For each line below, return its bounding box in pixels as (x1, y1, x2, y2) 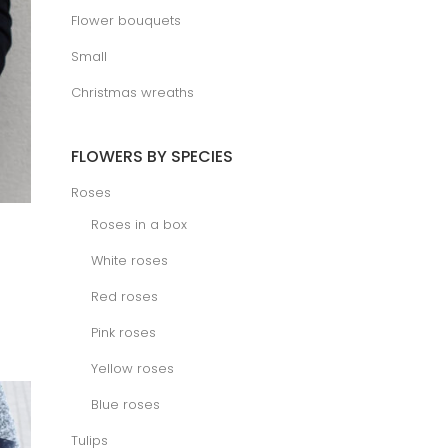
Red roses (91, 287, 158, 307)
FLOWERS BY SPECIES (71, 145, 233, 169)
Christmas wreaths (71, 83, 194, 103)
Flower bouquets (71, 11, 181, 31)
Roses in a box (91, 215, 187, 235)
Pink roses (91, 323, 156, 343)
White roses (91, 251, 168, 271)
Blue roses (91, 395, 160, 415)
